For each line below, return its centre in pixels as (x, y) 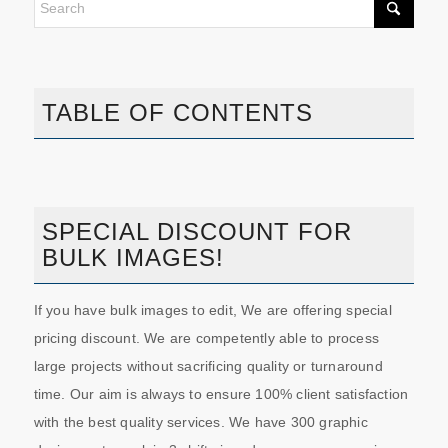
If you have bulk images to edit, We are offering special (212, 309)
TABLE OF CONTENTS (177, 112)
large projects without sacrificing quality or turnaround (208, 365)
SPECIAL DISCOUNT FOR (196, 231)
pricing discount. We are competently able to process (206, 337)
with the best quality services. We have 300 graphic (200, 421)
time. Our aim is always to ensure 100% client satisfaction (221, 393)
